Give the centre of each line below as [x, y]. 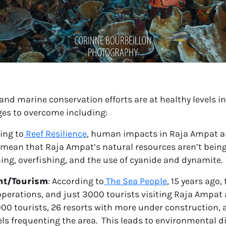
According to [78, 181]
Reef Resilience [56, 134]
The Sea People [136, 181]
